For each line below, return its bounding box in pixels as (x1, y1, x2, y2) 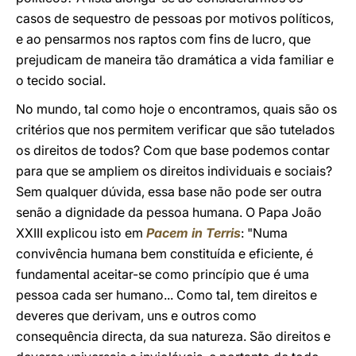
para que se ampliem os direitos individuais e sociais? (16, 163, 332, 179)
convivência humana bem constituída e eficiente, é (16, 246, 313, 261)
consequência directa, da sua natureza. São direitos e (16, 328, 331, 344)
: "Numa (241, 225, 288, 241)
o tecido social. (16, 72, 106, 88)
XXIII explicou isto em (16, 225, 146, 241)
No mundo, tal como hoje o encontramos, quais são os (16, 101, 337, 117)
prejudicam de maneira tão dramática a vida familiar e (16, 52, 334, 68)
